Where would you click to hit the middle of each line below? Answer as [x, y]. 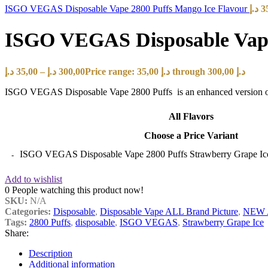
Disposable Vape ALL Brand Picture [169, 211]
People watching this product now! [78, 190]
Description [51, 253]
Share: [17, 233]
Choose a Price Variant [191, 135]
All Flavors [191, 116]
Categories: [28, 211]
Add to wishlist [33, 179]
